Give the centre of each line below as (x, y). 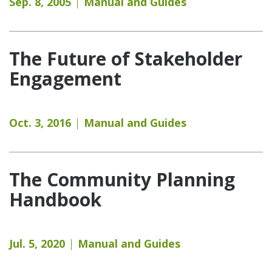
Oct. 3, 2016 (40, 122)
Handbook (55, 199)
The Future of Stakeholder (126, 58)
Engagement (65, 78)
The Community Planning (122, 179)
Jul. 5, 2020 (37, 243)
